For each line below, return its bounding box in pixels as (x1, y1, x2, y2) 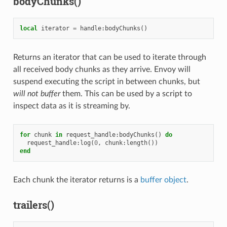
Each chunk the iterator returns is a (13, 176, 140, 184)
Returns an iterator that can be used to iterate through (13, 53, 206, 62)
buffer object (140, 176, 186, 184)
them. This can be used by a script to (60, 90, 192, 98)
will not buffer (13, 90, 60, 98)
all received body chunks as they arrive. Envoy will (13, 65, 191, 74)
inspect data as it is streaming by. (13, 102, 130, 110)
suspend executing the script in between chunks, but (13, 78, 200, 86)
